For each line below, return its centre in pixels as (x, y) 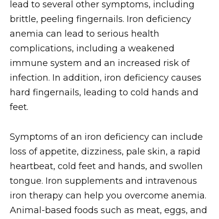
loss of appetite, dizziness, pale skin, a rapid (105, 151)
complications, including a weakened (92, 49)
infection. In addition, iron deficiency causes (106, 78)
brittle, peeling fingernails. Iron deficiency (100, 19)
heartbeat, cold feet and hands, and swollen (106, 166)
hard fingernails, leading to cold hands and (104, 93)
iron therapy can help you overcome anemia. (108, 195)
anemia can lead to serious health (85, 34)
